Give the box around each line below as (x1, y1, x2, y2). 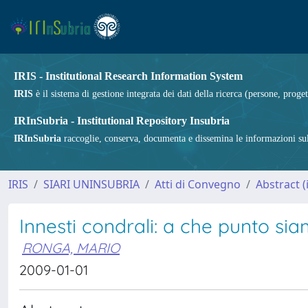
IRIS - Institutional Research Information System (14, 70, 243, 82)
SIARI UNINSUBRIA (43, 177, 140, 192)
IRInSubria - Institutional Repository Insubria (14, 115, 230, 126)
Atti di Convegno (155, 177, 241, 192)
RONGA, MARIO (22, 239, 120, 256)
